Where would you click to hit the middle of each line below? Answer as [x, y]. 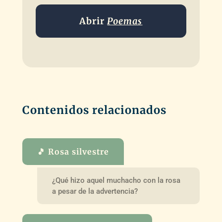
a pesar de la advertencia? [95, 191]
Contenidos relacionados [94, 110]
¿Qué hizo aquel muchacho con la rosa [116, 180]
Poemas [125, 21]
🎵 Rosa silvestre [73, 152]
